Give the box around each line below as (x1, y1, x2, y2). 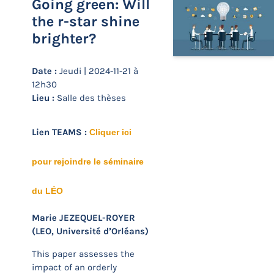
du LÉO (32, 186, 63, 196)
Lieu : (32, 92, 54, 103)
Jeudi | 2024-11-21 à (57, 65, 138, 76)
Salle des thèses (54, 92, 126, 103)
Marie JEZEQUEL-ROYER (32, 212, 135, 223)
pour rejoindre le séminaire (32, 157, 144, 166)
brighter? (32, 30, 96, 47)
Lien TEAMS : (32, 127, 89, 138)
